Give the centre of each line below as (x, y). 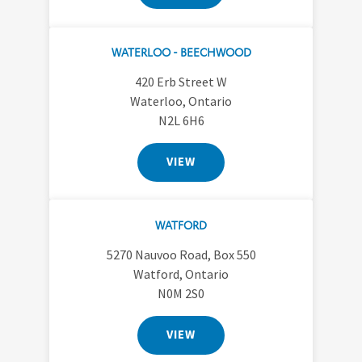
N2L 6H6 (181, 120)
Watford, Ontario (181, 274)
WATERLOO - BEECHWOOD (181, 51)
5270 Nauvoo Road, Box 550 (181, 254)
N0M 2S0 (181, 293)
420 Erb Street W (181, 81)
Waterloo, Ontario (181, 101)
